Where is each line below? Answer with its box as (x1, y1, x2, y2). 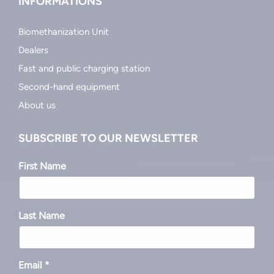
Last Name (18, 209, 65, 221)
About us (18, 99, 56, 111)
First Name (18, 160, 66, 172)
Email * (18, 259, 50, 271)
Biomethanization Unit (18, 26, 109, 37)
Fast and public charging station (18, 62, 150, 74)
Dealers (18, 44, 48, 56)
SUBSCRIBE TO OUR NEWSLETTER (18, 131, 198, 145)
